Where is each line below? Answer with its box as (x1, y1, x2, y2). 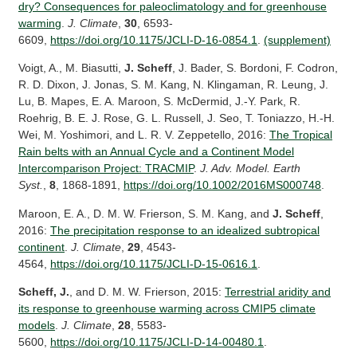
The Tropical (269, 128, 333, 142)
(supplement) (264, 33, 331, 46)
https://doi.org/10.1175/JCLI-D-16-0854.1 (50, 33, 258, 46)
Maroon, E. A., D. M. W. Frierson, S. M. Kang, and (18, 206, 273, 220)
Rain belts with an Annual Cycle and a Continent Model (18, 145, 295, 159)
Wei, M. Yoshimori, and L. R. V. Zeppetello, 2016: (18, 128, 270, 142)
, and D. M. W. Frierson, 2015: (69, 285, 226, 299)
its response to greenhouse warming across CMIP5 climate (18, 302, 316, 316)
